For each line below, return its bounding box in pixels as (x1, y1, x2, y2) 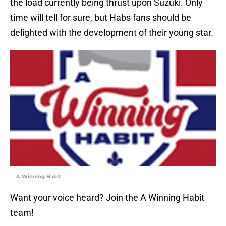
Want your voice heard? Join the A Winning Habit (10, 192, 204, 203)
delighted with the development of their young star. (10, 27, 213, 38)
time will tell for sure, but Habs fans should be (10, 12, 191, 23)
